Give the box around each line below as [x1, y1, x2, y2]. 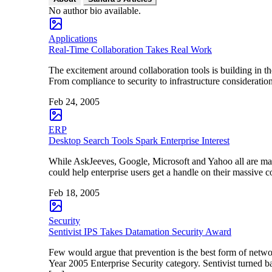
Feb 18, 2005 [49, 187, 100, 198]
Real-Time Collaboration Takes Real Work [49, 44, 212, 55]
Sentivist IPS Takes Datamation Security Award [49, 226, 231, 237]
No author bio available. [49, 5, 141, 16]
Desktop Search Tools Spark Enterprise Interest [49, 135, 229, 146]
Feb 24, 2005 [49, 96, 100, 107]
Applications [49, 33, 97, 44]
